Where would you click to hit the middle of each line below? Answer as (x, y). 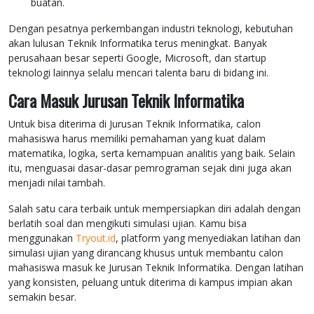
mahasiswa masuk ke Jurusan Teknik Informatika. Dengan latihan (156, 268)
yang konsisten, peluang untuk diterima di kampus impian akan (150, 282)
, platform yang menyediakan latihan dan (208, 238)
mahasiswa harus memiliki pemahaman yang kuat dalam (137, 139)
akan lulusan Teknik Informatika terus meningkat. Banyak (138, 43)
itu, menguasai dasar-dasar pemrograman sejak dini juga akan (150, 168)
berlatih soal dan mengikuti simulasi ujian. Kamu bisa (128, 224)
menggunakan (42, 238)
